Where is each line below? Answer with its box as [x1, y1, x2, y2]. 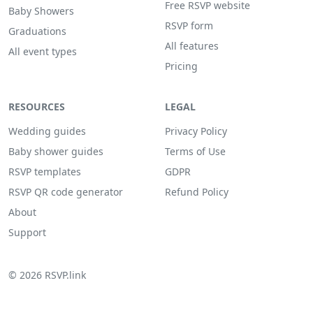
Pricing [165, 59, 198, 73]
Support [8, 226, 46, 239]
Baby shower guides [8, 145, 103, 158]
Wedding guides [8, 124, 86, 138]
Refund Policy [165, 185, 228, 198]
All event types [8, 45, 77, 58]
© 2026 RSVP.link [8, 268, 86, 282]
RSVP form [165, 19, 213, 32]
